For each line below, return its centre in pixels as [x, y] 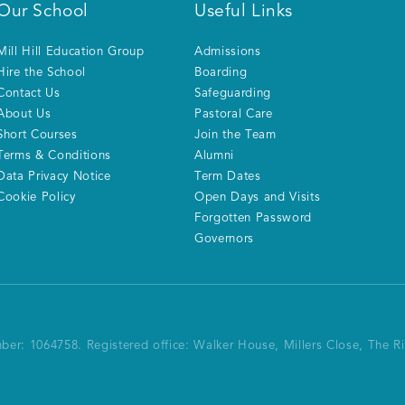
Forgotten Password [254, 219]
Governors [225, 240]
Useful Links [244, 12]
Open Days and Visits [258, 198]
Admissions [228, 52]
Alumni [215, 156]
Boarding [221, 73]
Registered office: [138, 346]
